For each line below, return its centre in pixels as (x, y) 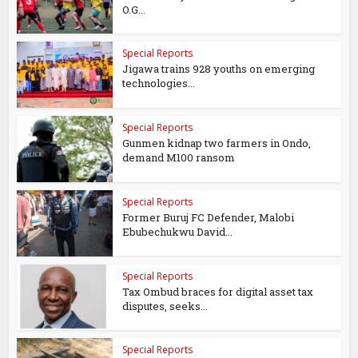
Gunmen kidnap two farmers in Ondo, (217, 143)
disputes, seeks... (165, 306)
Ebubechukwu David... (178, 231)
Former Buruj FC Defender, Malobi (209, 217)
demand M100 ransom (179, 158)
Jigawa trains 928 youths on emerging (219, 69)
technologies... (159, 84)
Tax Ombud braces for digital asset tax (218, 291)
